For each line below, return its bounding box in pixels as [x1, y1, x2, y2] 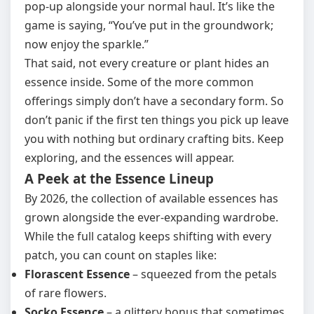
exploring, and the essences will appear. [25, 150, 234, 165]
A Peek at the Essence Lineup [25, 170, 214, 187]
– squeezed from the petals [130, 266, 277, 282]
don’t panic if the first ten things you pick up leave [25, 112, 289, 128]
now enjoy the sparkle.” [25, 36, 149, 52]
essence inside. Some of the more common [25, 74, 254, 90]
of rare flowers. [25, 285, 107, 301]
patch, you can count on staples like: [25, 247, 217, 263]
